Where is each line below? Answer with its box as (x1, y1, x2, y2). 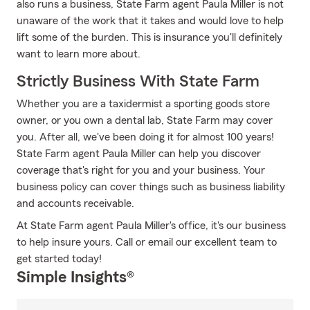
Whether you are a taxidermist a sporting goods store (17, 98, 270, 109)
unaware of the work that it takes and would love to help (17, 15, 284, 26)
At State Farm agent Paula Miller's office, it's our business (17, 220, 286, 231)
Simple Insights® (17, 269, 134, 286)
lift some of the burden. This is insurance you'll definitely (17, 32, 282, 43)
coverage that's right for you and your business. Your (17, 165, 265, 176)
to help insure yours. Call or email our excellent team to (17, 237, 277, 248)
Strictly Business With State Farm (17, 73, 259, 90)
